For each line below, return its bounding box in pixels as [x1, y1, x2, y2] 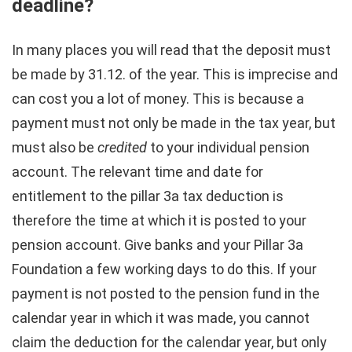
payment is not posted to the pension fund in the [12, 284, 320, 302]
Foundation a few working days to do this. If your [12, 260, 317, 277]
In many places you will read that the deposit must [12, 41, 331, 58]
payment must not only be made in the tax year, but [12, 114, 335, 131]
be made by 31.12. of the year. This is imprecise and [12, 65, 338, 82]
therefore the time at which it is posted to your [12, 211, 306, 229]
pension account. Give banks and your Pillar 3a [12, 236, 303, 253]
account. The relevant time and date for [12, 163, 263, 180]
